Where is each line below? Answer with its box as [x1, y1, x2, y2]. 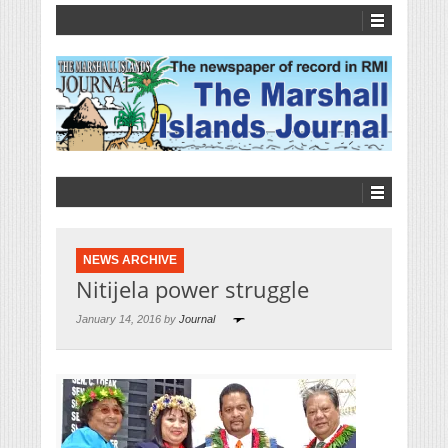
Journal [179, 313, 215, 326]
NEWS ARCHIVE [83, 253, 177, 268]
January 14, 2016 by [76, 313, 179, 326]
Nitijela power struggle [76, 274, 309, 305]
